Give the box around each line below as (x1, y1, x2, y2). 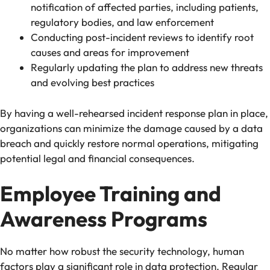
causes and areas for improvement (31, 46, 189, 59)
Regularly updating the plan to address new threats (31, 61, 263, 74)
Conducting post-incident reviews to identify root (31, 31, 254, 44)
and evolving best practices (31, 76, 154, 89)
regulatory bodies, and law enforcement (31, 16, 214, 29)
